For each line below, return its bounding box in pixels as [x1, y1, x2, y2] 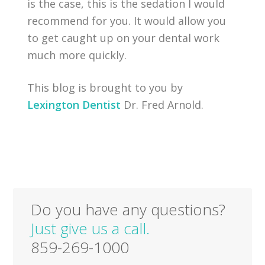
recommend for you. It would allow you [27, 13, 227, 28]
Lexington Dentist [27, 97, 121, 112]
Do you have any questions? [31, 198, 226, 220]
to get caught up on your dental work [27, 30, 220, 45]
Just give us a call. [31, 217, 150, 239]
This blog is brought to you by [27, 80, 183, 95]
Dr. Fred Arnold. [121, 97, 204, 112]
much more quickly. [27, 47, 127, 62]
